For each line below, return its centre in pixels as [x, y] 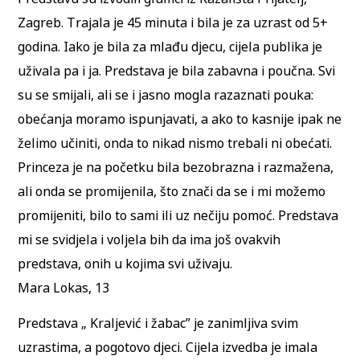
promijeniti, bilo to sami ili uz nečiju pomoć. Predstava [178, 215]
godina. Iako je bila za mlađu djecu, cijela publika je [170, 46]
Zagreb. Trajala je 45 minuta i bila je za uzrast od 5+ [173, 22]
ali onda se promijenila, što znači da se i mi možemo [172, 191]
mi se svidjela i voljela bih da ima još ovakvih [149, 239]
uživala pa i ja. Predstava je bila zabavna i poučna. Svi [177, 70]
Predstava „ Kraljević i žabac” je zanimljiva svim [158, 323]
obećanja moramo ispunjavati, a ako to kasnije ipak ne [180, 119]
